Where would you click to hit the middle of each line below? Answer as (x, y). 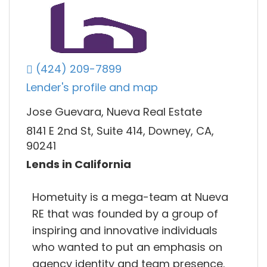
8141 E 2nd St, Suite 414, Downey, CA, (120, 131)
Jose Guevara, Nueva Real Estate (114, 112)
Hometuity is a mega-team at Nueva (130, 197)
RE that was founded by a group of (125, 213)
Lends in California (79, 164)
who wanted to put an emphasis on (127, 247)
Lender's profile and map (92, 88)
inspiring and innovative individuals (125, 230)
